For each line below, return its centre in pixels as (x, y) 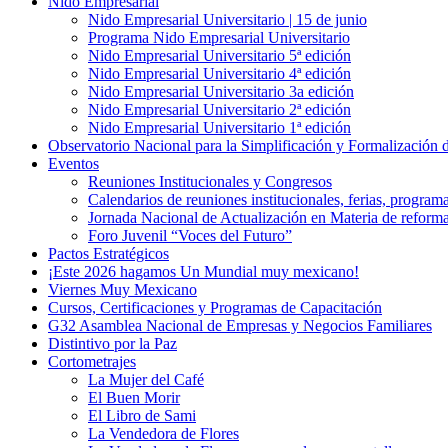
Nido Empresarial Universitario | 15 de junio (227, 20)
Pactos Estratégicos (108, 254)
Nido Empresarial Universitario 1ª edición (219, 128)
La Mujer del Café (146, 380)
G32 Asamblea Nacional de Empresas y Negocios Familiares (240, 326)
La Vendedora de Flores (163, 434)
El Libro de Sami (142, 416)
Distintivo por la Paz (112, 344)
